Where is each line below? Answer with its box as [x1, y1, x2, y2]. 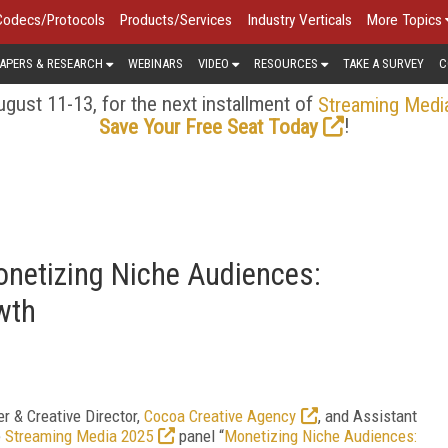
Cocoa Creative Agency [144, 405, 296, 426]
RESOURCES [254, 55, 318, 71]
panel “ [175, 425, 224, 446]
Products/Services [120, 11, 232, 29]
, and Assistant [318, 405, 417, 426]
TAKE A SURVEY [343, 55, 424, 71]
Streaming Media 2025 [5, 425, 153, 446]
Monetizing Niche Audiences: [224, 425, 417, 446]
